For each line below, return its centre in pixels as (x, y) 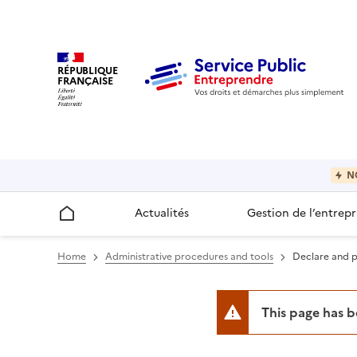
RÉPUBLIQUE (88, 70)
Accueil (76, 222)
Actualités (162, 214)
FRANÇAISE (85, 80)
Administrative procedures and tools (189, 257)
